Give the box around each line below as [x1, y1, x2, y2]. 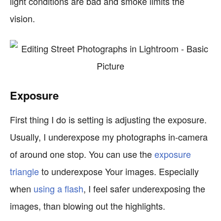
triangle [10, 165, 39, 178]
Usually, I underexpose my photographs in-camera [10, 130, 208, 143]
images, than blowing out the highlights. [10, 199, 165, 212]
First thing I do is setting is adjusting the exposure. [10, 113, 207, 126]
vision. [10, 12, 35, 25]
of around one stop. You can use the [10, 147, 154, 160]
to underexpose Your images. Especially [39, 165, 199, 178]
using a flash [34, 182, 83, 195]
